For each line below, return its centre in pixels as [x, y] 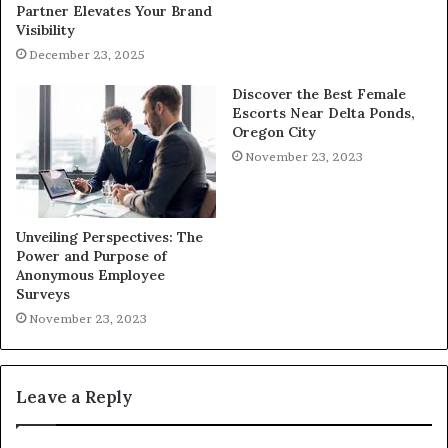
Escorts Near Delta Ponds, [323, 113]
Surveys [43, 294]
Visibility [45, 30]
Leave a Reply [74, 397]
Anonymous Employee [90, 275]
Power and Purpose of [91, 256]
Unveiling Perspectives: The [109, 237]
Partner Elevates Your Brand [114, 11]
